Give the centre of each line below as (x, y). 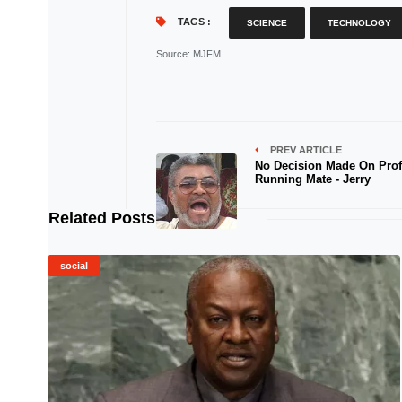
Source (171, 54)
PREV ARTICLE (304, 150)
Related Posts (101, 218)
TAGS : (192, 22)
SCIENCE (267, 23)
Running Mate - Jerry (312, 179)
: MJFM (204, 54)
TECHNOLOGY (359, 23)
